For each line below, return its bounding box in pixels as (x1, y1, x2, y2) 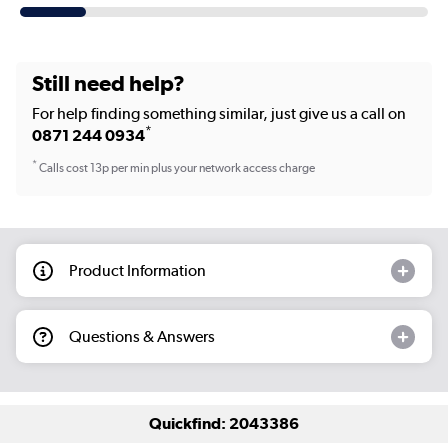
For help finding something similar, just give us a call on (32, 103, 406, 123)
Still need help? (32, 69, 185, 96)
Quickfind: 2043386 (149, 414, 299, 434)
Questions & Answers (69, 326, 215, 346)
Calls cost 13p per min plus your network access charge (37, 161, 315, 176)
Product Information (69, 260, 206, 280)
